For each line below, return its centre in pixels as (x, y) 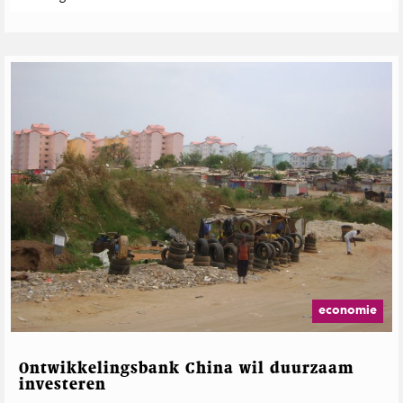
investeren (63, 385)
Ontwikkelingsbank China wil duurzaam (187, 368)
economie (348, 311)
